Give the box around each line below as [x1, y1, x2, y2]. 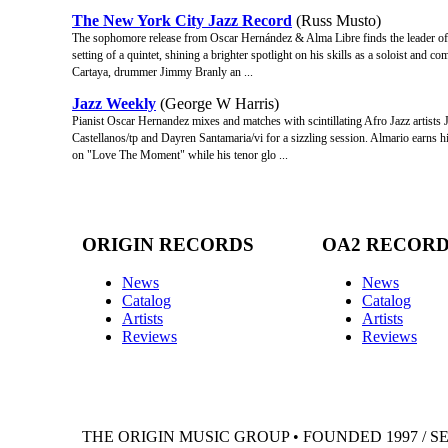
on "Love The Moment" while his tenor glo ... [72, 147, 288, 162]
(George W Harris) [156, 94, 279, 112]
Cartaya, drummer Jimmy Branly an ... [72, 64, 253, 79]
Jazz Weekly [72, 94, 156, 112]
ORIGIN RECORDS [82, 233, 254, 255]
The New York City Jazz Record [72, 11, 292, 29]
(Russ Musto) [292, 11, 381, 29]
